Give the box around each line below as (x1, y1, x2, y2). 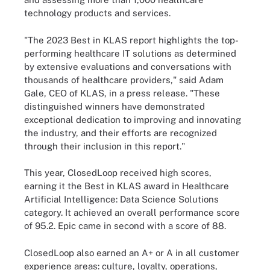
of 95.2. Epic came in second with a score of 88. (24, 221, 226, 231)
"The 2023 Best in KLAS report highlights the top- (24, 34, 239, 45)
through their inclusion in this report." (24, 140, 185, 151)
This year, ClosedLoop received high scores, (24, 168, 212, 178)
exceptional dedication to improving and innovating (24, 114, 241, 125)
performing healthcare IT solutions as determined (24, 48, 236, 58)
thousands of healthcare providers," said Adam (24, 74, 224, 85)
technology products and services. (24, 8, 171, 18)
